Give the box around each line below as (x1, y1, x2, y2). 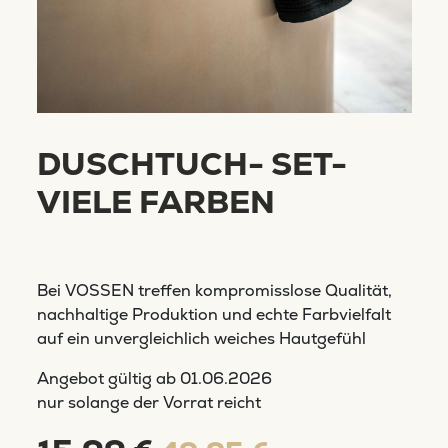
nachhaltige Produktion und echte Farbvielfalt (36, 303, 391, 325)
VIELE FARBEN (36, 180, 275, 223)
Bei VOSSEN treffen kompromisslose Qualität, (36, 279, 392, 301)
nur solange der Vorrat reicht (36, 391, 261, 413)
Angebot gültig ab (36, 367, 180, 389)
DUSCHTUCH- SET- (36, 142, 347, 185)
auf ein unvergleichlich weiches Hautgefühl (36, 327, 366, 349)
